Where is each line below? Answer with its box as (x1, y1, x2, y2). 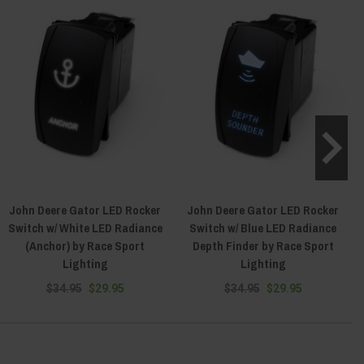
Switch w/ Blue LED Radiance (189, 219, 336, 237)
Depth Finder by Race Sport (192, 237, 334, 255)
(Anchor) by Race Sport (25, 237, 145, 255)
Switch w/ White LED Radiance (7, 219, 162, 237)
